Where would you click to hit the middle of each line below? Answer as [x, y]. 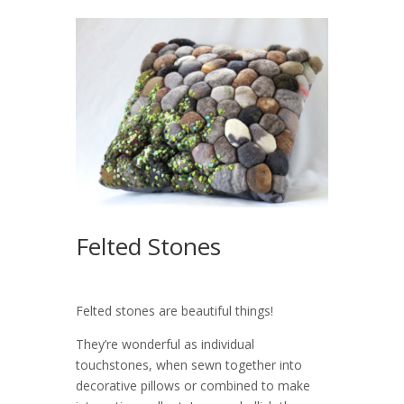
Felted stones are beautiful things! [174, 311]
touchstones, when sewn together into [189, 365]
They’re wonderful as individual [165, 344]
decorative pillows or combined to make [193, 386]
